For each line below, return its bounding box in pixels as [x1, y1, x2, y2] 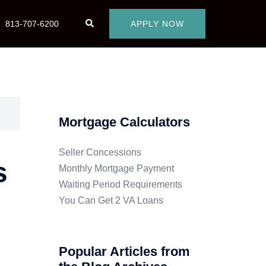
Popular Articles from [58, 244, 190, 259]
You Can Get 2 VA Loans [58, 195, 163, 205]
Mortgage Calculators [58, 115, 190, 129]
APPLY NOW [131, 19, 184, 28]
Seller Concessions [58, 147, 141, 157]
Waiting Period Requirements [58, 179, 182, 189]
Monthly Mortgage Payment [58, 163, 174, 173]
